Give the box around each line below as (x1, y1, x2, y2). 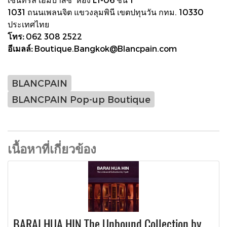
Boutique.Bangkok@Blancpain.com (32, 43, 177, 53)
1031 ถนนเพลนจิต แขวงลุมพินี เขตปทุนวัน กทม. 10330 (8, 7, 204, 17)
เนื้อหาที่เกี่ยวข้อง (8, 140, 96, 157)
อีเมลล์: (8, 43, 32, 53)
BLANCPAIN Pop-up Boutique (12, 94, 150, 105)
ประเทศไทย (8, 19, 49, 29)
